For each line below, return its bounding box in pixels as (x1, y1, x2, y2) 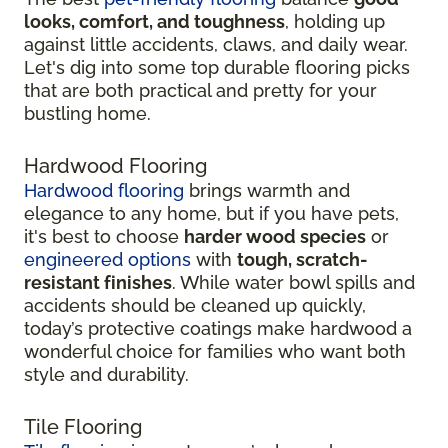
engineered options (24, 249, 191, 271)
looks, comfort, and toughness (24, 11, 285, 33)
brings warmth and (184, 180, 350, 202)
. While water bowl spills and (172, 272, 415, 294)
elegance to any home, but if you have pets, (24, 203, 399, 225)
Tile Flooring (24, 415, 142, 440)
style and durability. (24, 364, 189, 386)
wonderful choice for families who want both (24, 341, 406, 363)
